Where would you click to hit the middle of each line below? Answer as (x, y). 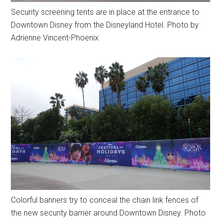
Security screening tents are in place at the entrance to (105, 12)
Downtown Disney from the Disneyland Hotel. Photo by (105, 25)
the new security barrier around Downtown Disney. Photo (109, 213)
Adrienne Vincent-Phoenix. (56, 37)
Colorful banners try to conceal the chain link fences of (105, 200)
